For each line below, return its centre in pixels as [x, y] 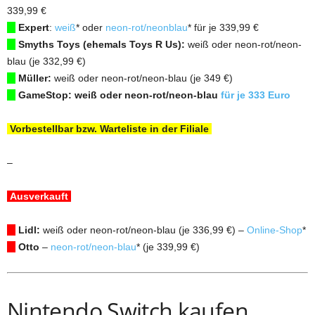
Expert [32, 27]
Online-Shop [275, 230]
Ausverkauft [39, 196]
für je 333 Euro [256, 95]
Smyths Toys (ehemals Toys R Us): [100, 44]
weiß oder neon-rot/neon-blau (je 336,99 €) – [143, 230]
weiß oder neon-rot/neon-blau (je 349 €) [142, 78]
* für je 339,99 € [223, 27]
